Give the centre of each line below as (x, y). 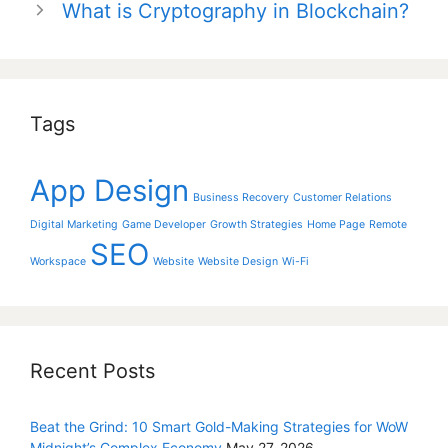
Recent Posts (92, 370)
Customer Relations (342, 197)
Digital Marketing (74, 224)
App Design (109, 190)
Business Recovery (241, 197)
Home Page (336, 224)
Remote (388, 224)
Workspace (58, 261)
